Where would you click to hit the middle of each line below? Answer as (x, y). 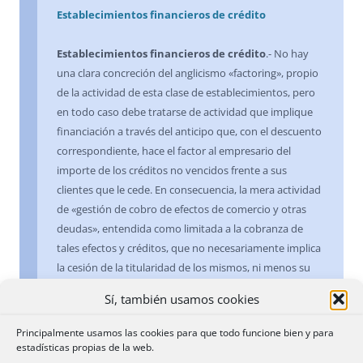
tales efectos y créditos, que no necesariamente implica (189, 248)
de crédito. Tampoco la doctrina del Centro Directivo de (189, 326)
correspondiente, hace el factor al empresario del (174, 151)
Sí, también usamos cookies (181, 299)
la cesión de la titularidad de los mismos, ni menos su (184, 268)
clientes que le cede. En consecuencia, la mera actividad (189, 190)
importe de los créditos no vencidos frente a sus (172, 171)
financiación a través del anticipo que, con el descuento (189, 132)
